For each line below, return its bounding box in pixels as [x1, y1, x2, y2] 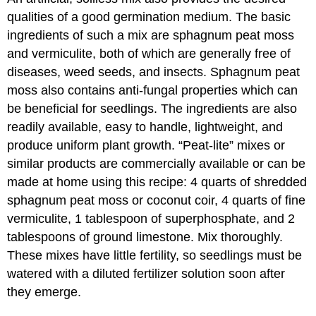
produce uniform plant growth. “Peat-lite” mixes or [7, 138, 286, 152]
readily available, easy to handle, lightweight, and [7, 119, 284, 134]
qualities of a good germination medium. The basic [7, 9, 291, 24]
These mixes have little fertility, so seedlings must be [7, 248, 303, 262]
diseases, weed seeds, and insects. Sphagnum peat [7, 64, 300, 79]
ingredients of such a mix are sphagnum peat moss [7, 28, 295, 42]
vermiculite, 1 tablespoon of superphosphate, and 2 [7, 211, 296, 226]
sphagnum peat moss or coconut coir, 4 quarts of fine [7, 193, 306, 207]
